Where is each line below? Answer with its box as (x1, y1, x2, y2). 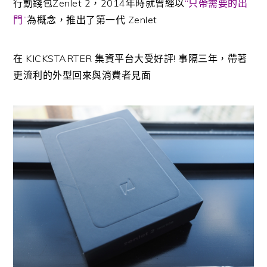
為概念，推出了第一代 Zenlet (27, 14, 160, 26)
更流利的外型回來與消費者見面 (13, 69, 151, 82)
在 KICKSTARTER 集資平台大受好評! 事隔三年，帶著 (13, 52, 247, 65)
